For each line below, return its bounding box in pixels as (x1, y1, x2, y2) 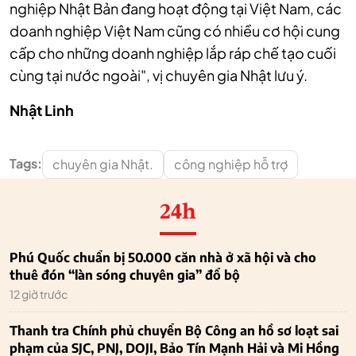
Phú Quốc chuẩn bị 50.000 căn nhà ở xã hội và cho (10, 250, 316, 266)
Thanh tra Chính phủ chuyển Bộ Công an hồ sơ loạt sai (10, 323, 339, 339)
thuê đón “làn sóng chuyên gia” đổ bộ (10, 267, 240, 284)
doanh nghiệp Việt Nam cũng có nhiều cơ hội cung (10, 21, 340, 41)
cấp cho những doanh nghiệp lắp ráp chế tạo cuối (10, 44, 336, 63)
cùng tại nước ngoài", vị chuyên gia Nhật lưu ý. (10, 66, 308, 85)
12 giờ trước (10, 287, 68, 302)
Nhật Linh (10, 101, 76, 120)
